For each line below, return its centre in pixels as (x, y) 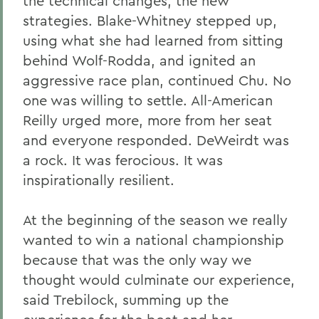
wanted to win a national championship (153, 240)
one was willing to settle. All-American (148, 100)
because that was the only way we (137, 260)
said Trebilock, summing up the (126, 299)
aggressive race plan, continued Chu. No (157, 80)
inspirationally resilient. (99, 180)
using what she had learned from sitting (153, 40)
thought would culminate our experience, (159, 279)
